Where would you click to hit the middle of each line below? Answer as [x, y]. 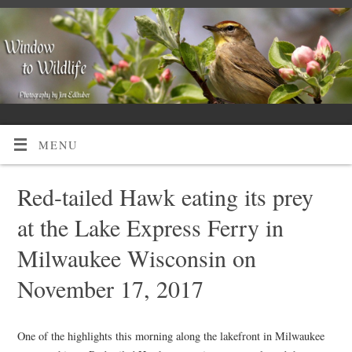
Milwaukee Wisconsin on [136, 257]
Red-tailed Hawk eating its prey [165, 196]
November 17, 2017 [110, 288]
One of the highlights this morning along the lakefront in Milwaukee [170, 335]
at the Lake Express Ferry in [150, 227]
